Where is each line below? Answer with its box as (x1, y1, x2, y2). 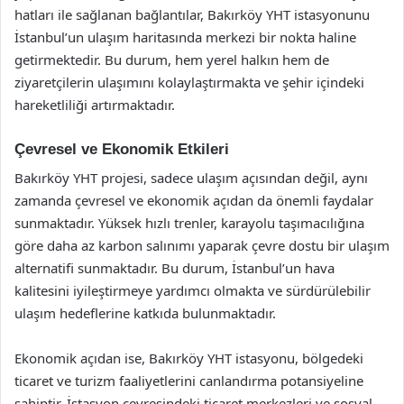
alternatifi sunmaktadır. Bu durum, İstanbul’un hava (14, 259, 335, 277)
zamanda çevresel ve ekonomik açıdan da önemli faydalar (14, 191, 373, 209)
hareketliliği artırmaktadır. (14, 95, 175, 114)
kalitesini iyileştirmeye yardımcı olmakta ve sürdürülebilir (14, 281, 371, 299)
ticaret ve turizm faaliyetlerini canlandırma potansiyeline (14, 372, 363, 390)
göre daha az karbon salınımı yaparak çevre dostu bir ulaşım (14, 236, 390, 254)
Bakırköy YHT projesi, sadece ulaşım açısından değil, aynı (14, 169, 368, 187)
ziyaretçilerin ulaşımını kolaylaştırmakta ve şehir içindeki (14, 72, 364, 91)
